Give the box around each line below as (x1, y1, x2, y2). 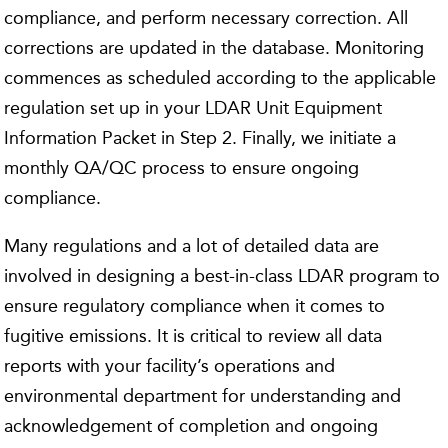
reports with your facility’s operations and (4, 354, 336, 377)
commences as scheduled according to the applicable (4, 66, 437, 89)
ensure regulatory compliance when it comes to (4, 294, 386, 317)
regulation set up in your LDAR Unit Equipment (4, 96, 383, 119)
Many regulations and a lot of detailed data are (4, 234, 380, 257)
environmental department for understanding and (4, 384, 402, 407)
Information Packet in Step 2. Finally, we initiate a (4, 126, 397, 149)
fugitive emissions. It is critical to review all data (4, 324, 383, 347)
